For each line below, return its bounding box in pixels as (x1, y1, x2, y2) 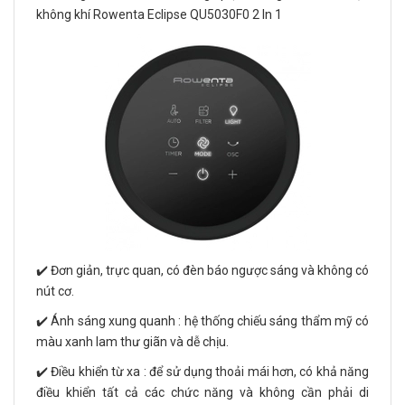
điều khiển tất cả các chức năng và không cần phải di (36, 385, 369, 400)
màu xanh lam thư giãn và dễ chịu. (36, 334, 229, 350)
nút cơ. (36, 284, 74, 299)
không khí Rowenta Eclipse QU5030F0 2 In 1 (36, 7, 282, 23)
